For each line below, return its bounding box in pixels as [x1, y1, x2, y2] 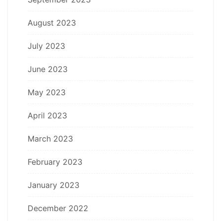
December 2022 [28, 203, 88, 213]
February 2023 [28, 156, 82, 167]
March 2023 [28, 133, 73, 144]
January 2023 [28, 180, 79, 190]
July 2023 [28, 40, 65, 51]
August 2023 [28, 17, 76, 28]
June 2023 [28, 64, 68, 74]
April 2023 [28, 110, 67, 120]
